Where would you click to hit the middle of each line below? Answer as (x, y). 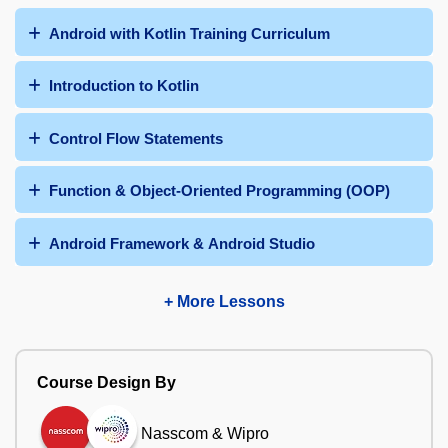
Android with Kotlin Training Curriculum (189, 33)
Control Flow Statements (136, 138)
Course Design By (106, 382)
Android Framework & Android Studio (182, 243)
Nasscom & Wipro (205, 434)
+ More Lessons (224, 301)
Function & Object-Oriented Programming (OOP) (219, 191)
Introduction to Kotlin (124, 86)
